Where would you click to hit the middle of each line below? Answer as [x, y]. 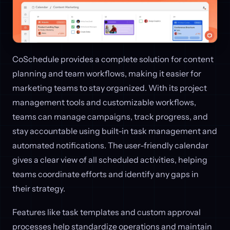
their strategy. [39, 189]
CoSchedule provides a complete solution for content [113, 59]
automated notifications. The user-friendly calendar [110, 146]
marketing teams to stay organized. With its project [110, 88]
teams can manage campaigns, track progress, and [110, 117]
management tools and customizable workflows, [104, 102]
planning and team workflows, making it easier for [107, 74]
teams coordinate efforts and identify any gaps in [106, 174]
